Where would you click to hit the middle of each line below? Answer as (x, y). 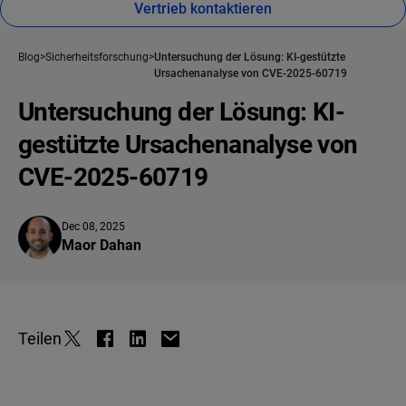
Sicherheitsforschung (97, 58)
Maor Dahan (101, 246)
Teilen (40, 339)
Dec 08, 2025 (93, 227)
